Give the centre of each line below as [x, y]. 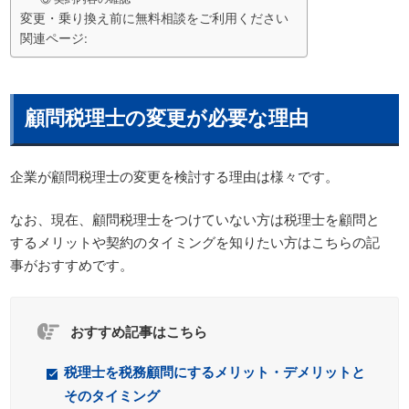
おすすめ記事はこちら [138, 332]
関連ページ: [54, 37]
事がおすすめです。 [72, 265]
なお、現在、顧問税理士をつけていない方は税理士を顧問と [195, 219]
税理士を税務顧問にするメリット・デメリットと [215, 371]
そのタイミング [112, 395]
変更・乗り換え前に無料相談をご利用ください [155, 17]
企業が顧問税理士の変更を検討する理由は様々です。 [175, 175]
